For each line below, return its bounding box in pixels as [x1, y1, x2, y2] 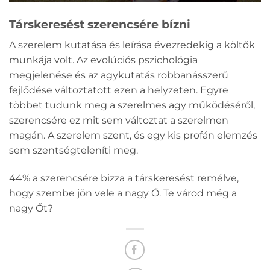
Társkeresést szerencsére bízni [9, 17, 190, 32]
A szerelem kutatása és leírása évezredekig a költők [9, 39, 255, 51]
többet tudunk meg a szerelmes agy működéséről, [9, 99, 255, 111]
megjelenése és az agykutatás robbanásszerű [9, 69, 228, 81]
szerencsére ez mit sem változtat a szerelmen [9, 115, 228, 127]
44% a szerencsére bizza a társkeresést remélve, [9, 172, 239, 184]
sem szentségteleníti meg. [9, 145, 138, 157]
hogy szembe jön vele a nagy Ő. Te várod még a [9, 187, 237, 199]
